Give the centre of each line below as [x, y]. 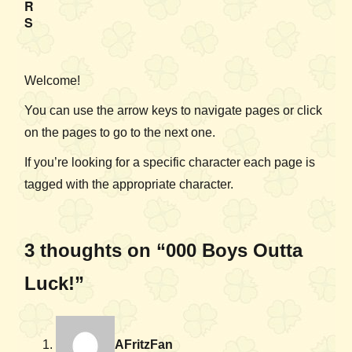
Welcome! [52, 81]
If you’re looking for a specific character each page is [170, 163]
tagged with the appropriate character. [129, 185]
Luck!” [54, 284]
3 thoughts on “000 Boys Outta [163, 251]
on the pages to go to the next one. [120, 133]
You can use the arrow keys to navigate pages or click [173, 111]
